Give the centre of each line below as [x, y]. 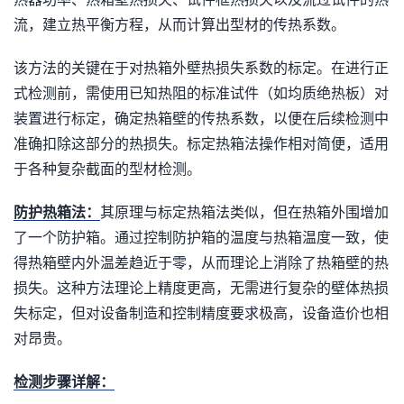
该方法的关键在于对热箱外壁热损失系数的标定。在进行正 [201, 68]
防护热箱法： [57, 212]
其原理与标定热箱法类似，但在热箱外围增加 [244, 212]
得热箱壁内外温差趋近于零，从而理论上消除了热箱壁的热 [201, 263]
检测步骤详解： [64, 382]
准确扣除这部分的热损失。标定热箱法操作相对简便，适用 [201, 144]
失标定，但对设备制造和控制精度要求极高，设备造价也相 [201, 313]
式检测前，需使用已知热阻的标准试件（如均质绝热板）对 [201, 93]
